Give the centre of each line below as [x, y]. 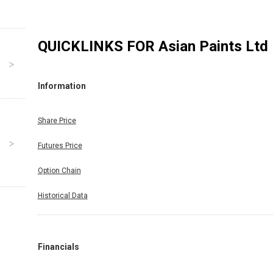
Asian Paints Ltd [213, 46]
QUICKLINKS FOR [98, 46]
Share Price [57, 120]
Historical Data [62, 195]
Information [62, 86]
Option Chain [59, 170]
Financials [58, 246]
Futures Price [60, 145]
